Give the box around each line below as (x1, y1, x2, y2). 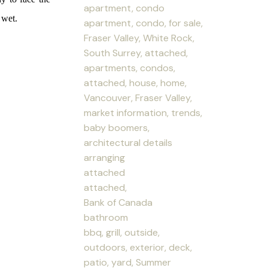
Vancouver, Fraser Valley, (84, 91, 193, 104)
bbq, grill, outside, (84, 226, 160, 239)
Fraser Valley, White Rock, (84, 31, 195, 44)
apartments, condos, (84, 61, 176, 74)
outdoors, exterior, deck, (84, 240, 193, 254)
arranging (84, 151, 126, 164)
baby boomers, (84, 121, 150, 134)
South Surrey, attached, (84, 46, 188, 59)
